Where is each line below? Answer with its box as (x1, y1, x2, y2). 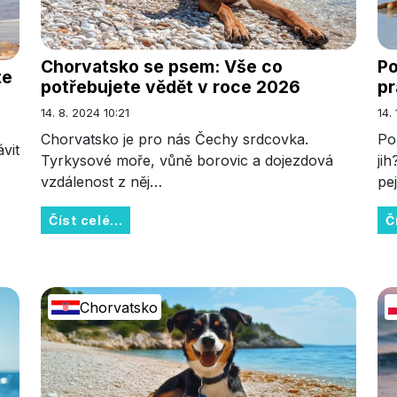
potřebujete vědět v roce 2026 (41, 76, 300, 98)
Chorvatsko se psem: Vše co (41, 56, 283, 78)
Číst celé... (49, 213, 123, 229)
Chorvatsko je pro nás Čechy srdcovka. (41, 130, 308, 149)
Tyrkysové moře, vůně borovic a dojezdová (41, 152, 333, 170)
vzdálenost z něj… (41, 173, 162, 191)
